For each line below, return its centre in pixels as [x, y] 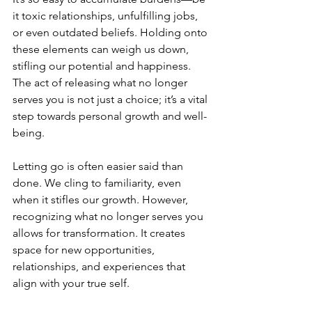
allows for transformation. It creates [100, 233]
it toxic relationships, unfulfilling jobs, [107, 16]
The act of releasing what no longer [101, 83]
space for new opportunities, [85, 250]
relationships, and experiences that [100, 266]
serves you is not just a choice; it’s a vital [111, 99]
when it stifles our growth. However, [102, 200]
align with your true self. [71, 283]
